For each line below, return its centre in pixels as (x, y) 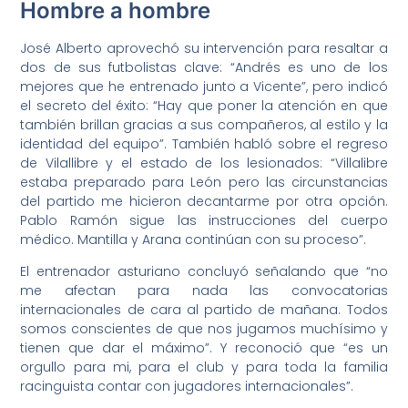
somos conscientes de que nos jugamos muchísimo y (204, 329)
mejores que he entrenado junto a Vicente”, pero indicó (204, 86)
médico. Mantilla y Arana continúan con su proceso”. (194, 239)
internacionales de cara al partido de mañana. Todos (204, 310)
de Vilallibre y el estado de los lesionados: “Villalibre (204, 163)
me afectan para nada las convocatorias (204, 291)
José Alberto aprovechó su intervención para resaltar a (204, 48)
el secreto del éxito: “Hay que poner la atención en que (204, 105)
